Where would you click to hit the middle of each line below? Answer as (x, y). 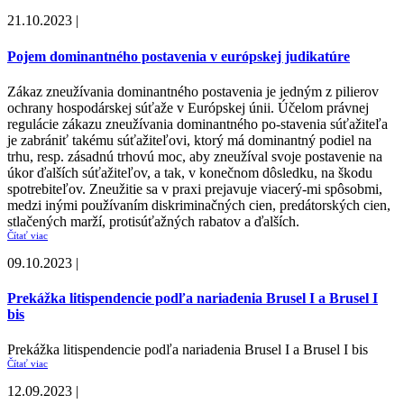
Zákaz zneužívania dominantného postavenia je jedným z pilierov (193, 91)
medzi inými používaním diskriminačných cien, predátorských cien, (199, 205)
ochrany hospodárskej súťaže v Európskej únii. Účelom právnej (188, 107)
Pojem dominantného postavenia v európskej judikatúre (179, 56)
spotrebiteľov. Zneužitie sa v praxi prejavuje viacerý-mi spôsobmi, (195, 188)
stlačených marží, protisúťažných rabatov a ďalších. (153, 221)
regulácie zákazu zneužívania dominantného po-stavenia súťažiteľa (197, 124)
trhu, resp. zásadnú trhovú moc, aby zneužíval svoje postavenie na (195, 156)
